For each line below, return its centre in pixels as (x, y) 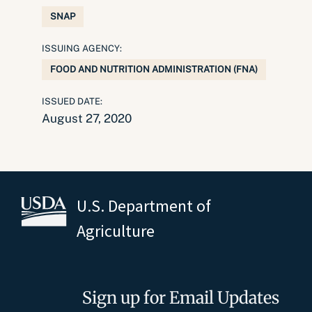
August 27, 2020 (87, 118)
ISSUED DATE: (72, 101)
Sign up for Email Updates (181, 298)
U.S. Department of (144, 206)
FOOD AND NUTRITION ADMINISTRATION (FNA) (154, 69)
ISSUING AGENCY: (82, 48)
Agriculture (116, 231)
